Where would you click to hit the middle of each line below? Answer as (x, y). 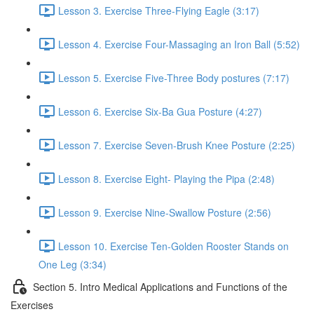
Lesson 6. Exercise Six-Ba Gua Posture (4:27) (160, 111)
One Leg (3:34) (73, 264)
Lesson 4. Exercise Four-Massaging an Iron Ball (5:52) (179, 44)
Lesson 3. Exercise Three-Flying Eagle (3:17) (159, 10)
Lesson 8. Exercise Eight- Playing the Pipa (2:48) (166, 178)
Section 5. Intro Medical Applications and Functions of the (160, 286)
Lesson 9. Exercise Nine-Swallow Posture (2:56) (165, 212)
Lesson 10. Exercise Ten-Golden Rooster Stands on (173, 246)
